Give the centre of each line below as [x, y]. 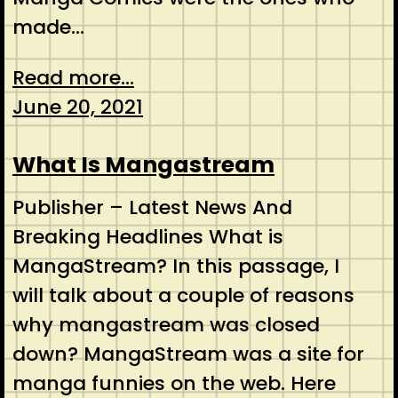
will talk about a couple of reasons [183, 295]
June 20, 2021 [77, 107]
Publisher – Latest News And [152, 207]
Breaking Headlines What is [147, 237]
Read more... [73, 78]
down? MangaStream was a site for [188, 354]
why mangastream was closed [166, 325]
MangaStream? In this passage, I [175, 266]
